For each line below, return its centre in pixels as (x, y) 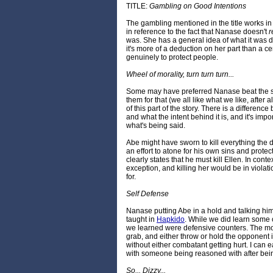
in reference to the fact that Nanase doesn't (197, 32)
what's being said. (156, 126)
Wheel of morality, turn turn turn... (180, 75)
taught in (141, 220)
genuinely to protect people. (172, 58)
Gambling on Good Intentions (198, 6)
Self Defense (147, 194)
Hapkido (171, 220)
